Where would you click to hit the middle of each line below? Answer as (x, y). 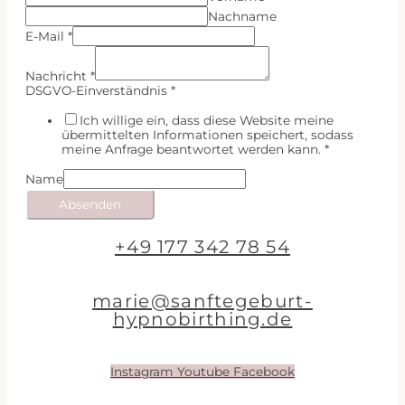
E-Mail (47, 37)
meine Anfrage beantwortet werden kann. (193, 150)
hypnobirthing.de (202, 319)
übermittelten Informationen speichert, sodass (207, 135)
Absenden (90, 204)
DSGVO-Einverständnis (98, 91)
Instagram (142, 371)
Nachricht (58, 76)
